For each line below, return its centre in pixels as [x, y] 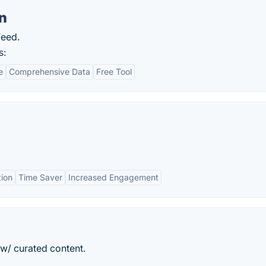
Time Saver [40, 177]
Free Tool [114, 72]
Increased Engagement [113, 177]
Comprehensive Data [50, 72]
